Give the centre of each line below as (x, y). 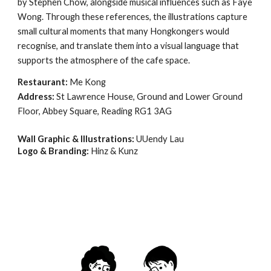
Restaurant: (44, 82)
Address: (37, 96)
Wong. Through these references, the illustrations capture (133, 17)
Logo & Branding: (54, 151)
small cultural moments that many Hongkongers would (124, 31)
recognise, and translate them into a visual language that (129, 46)
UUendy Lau (159, 139)
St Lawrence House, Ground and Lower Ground (150, 96)
